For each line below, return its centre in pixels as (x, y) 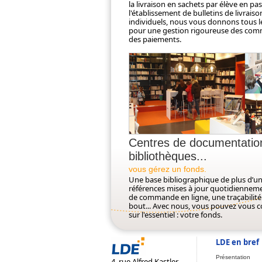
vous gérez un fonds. (168, 169)
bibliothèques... (168, 156)
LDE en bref (237, 242)
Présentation (233, 257)
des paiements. (155, 39)
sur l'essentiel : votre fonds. (175, 215)
